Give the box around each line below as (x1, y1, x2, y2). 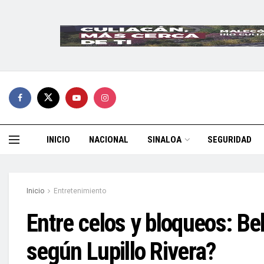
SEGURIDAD (207, 134, 252, 145)
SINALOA (147, 134, 181, 145)
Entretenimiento (54, 187, 106, 195)
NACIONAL (89, 134, 128, 145)
